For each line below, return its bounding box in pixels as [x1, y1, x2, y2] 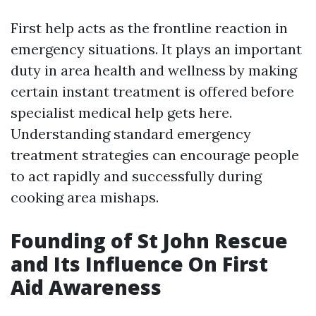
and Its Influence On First [11, 250, 268, 277]
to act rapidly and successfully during [11, 167, 262, 185]
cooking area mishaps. [11, 188, 159, 206]
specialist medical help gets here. [11, 104, 232, 121]
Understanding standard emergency [11, 125, 251, 142]
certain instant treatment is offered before [11, 83, 294, 100]
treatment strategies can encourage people [11, 146, 299, 164]
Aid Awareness [11, 274, 162, 300]
